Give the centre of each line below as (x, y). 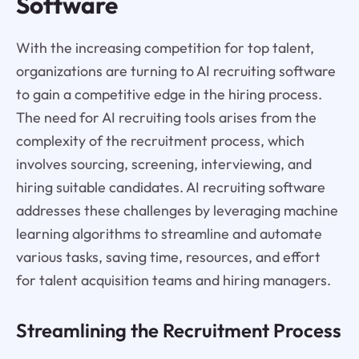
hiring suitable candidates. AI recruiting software (170, 187)
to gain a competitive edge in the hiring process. (169, 94)
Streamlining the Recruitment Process (178, 330)
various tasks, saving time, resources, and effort (168, 256)
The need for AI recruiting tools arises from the (166, 117)
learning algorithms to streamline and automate (169, 233)
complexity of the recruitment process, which (160, 140)
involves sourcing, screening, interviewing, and (163, 163)
